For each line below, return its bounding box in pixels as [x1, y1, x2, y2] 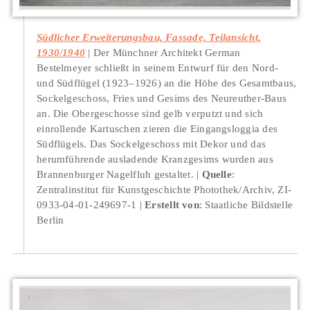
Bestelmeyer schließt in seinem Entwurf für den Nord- [37, 61, 278, 73]
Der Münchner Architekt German [93, 46, 241, 58]
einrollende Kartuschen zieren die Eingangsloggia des [37, 122, 277, 134]
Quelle [201, 167, 232, 180]
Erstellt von [145, 198, 199, 210]
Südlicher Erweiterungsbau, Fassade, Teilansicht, [37, 30, 262, 43]
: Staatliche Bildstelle [199, 198, 293, 210]
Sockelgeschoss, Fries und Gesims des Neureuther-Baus [37, 91, 286, 104]
